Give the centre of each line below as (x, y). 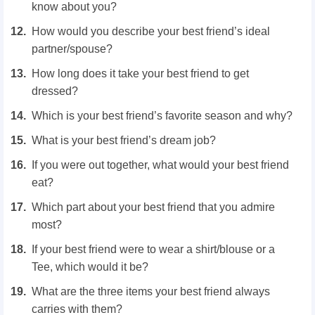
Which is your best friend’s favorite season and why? (162, 115)
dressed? (55, 91)
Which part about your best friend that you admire (153, 207)
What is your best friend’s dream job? (124, 140)
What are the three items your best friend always (151, 291)
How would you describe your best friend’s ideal (151, 31)
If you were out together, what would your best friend (160, 165)
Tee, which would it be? (90, 266)
